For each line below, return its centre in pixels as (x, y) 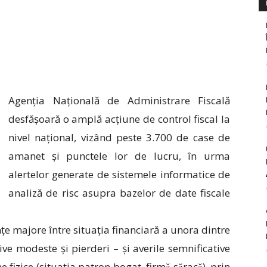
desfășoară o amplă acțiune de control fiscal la (119, 119)
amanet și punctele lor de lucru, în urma (119, 156)
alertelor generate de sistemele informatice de (119, 174)
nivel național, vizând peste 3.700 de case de (119, 137)
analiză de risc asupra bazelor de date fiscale (119, 193)
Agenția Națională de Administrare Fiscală (119, 100)
